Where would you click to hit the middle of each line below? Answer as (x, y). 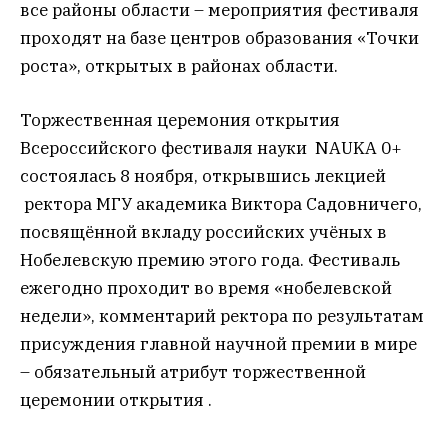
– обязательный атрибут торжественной (193, 372)
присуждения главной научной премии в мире (218, 344)
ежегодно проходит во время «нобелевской (206, 288)
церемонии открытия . (116, 400)
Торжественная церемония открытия (180, 120)
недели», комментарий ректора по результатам (222, 316)
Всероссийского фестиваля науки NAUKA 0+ (211, 148)
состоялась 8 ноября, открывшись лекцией (203, 176)
